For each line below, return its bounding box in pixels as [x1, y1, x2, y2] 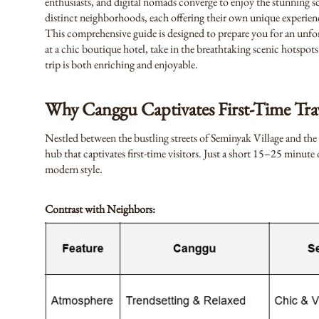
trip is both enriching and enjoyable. [45, 57, 198, 72]
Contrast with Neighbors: [45, 202, 155, 216]
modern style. [45, 162, 103, 177]
